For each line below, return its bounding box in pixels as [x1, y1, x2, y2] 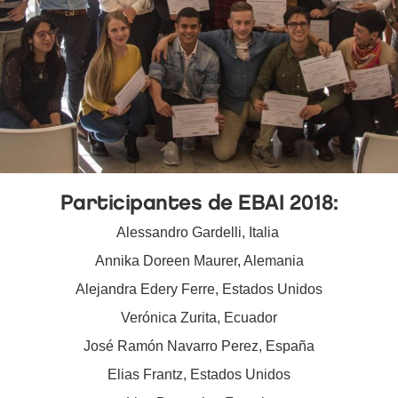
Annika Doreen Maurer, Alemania [94, 253, 304, 269]
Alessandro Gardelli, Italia [115, 225, 283, 241]
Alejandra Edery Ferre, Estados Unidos [76, 282, 322, 298]
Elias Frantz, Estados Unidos [107, 367, 291, 383]
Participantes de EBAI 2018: [60, 189, 338, 216]
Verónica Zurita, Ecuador [121, 310, 277, 326]
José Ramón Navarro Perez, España [84, 338, 314, 354]
